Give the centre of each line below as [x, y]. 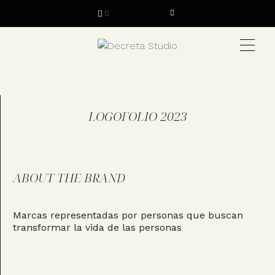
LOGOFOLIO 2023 [138, 116]
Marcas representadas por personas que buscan [128, 215]
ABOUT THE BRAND [69, 178]
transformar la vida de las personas [97, 227]
